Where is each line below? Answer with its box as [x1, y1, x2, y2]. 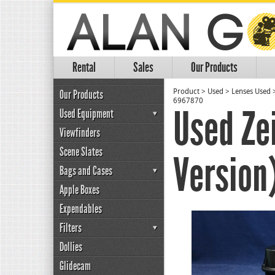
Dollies [60, 239, 82, 254]
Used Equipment [60, 106, 114, 121]
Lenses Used [231, 88, 271, 96]
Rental [72, 60, 96, 76]
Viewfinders [60, 125, 100, 140]
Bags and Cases [60, 163, 112, 178]
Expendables [60, 201, 102, 216]
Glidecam [60, 258, 91, 273]
